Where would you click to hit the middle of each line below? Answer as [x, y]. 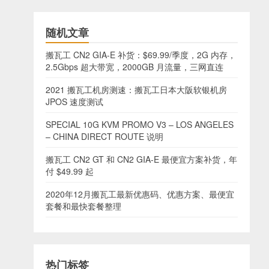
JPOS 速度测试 [74, 101]
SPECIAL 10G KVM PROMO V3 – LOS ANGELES [140, 124]
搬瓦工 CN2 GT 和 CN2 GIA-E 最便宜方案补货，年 [141, 159]
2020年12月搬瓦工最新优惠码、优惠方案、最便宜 [140, 194]
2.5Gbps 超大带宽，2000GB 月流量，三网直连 [134, 67]
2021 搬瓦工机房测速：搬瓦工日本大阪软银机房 [136, 89]
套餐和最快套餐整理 [83, 206]
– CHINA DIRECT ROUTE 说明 [104, 136]
